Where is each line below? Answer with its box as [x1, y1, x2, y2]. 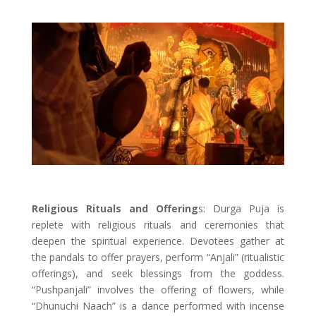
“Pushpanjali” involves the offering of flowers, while [31, 283, 285, 297]
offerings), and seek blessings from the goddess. [31, 267, 285, 281]
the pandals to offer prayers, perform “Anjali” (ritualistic [31, 250, 285, 265]
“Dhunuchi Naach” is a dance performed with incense [31, 299, 285, 313]
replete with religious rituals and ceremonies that [31, 218, 285, 232]
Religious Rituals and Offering [31, 202, 198, 216]
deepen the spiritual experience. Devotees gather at [31, 234, 285, 248]
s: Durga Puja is [198, 202, 285, 216]
